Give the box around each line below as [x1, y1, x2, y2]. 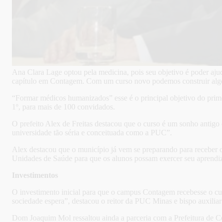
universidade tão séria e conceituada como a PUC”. [12, 128, 172, 137]
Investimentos [12, 171, 58, 180]
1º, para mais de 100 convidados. [12, 103, 115, 111]
